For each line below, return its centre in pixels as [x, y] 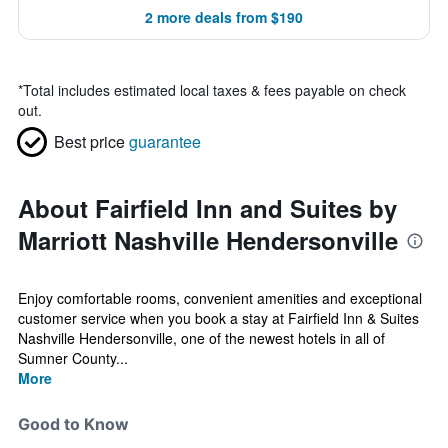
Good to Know [73, 424]
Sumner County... [73, 358]
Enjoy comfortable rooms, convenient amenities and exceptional [220, 298]
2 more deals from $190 [224, 17]
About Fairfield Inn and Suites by [207, 208]
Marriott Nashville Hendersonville [208, 240]
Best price [89, 141]
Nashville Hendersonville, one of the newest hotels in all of [201, 338]
